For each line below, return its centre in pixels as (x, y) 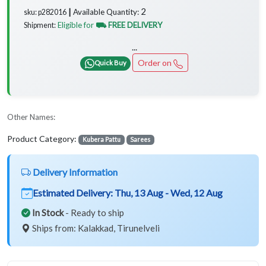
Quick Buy (110, 62)
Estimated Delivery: (74, 193)
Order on (155, 63)
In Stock (48, 213)
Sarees (140, 140)
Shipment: (40, 26)
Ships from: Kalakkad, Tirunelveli (95, 228)
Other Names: (31, 117)
